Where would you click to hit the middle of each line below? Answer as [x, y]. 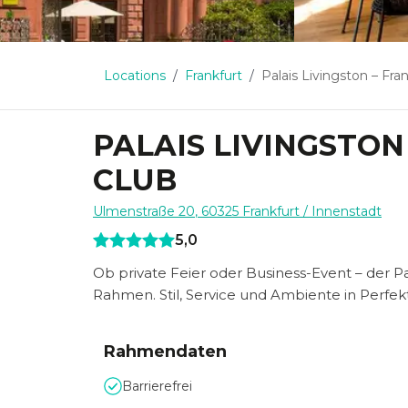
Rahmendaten [165, 352]
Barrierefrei [157, 386]
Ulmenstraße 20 [144, 211]
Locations [135, 76]
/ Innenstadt [341, 211]
